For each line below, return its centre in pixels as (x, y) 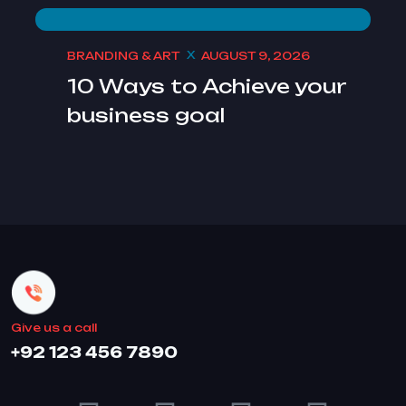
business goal (146, 115)
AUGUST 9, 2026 (256, 56)
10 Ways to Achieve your (207, 86)
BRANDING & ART (123, 56)
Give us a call (54, 328)
